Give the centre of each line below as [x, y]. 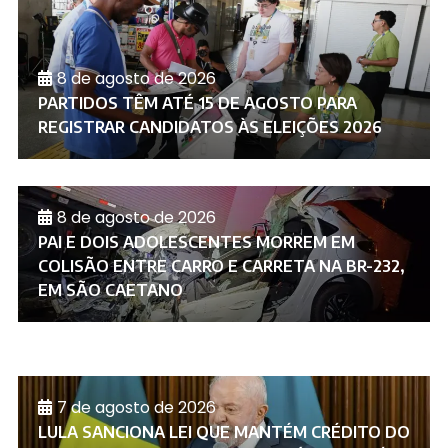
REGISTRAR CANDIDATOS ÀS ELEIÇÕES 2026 [210, 126]
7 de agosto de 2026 [136, 407]
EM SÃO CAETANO [110, 289]
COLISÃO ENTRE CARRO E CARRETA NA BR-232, [221, 265]
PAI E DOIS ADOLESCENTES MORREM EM [196, 241]
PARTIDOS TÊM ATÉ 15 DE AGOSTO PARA [197, 102]
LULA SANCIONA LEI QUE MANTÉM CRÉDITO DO [224, 431]
